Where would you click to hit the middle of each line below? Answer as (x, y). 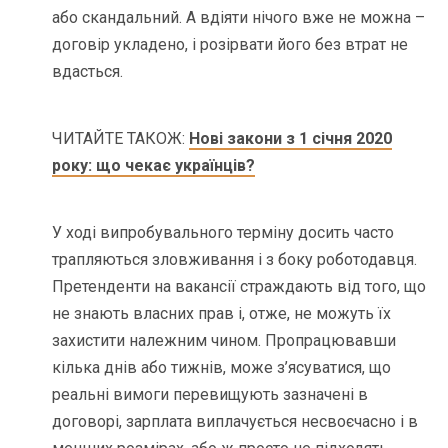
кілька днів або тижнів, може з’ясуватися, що (222, 368)
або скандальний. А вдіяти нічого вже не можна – (239, 18)
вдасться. (88, 72)
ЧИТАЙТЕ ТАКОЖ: (121, 139)
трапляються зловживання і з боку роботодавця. (235, 260)
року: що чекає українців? (154, 166)
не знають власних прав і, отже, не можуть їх (222, 314)
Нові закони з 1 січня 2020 (291, 139)
